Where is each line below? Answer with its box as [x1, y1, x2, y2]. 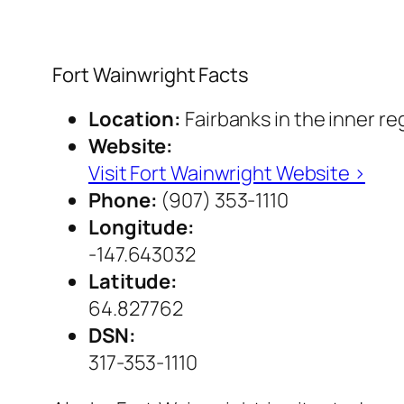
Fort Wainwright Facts [52, 61, 249, 89]
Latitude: [88, 268, 179, 296]
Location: [88, 106, 182, 133]
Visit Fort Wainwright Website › [88, 160, 365, 188]
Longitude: [88, 214, 195, 242]
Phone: [88, 187, 158, 215]
